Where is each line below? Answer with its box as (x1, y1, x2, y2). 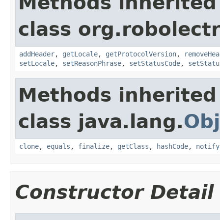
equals (47, 142, 70, 150)
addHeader (19, 50, 55, 58)
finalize (78, 142, 110, 150)
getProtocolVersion (106, 50, 176, 58)
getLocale (62, 50, 98, 58)
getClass (117, 142, 149, 150)
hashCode (157, 142, 188, 150)
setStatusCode (129, 59, 180, 67)
